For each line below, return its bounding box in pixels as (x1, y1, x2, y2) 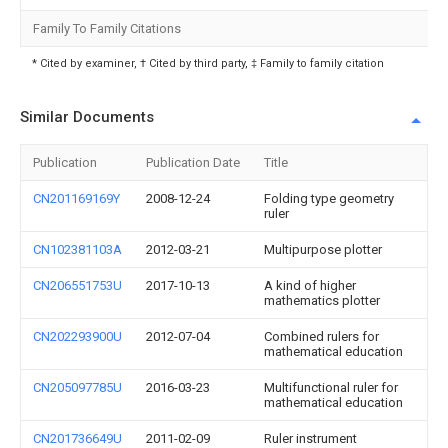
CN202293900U (33, 329, 122, 344)
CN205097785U (33, 380, 122, 395)
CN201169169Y (33, 191, 120, 206)
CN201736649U (33, 431, 122, 446)
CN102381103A (33, 242, 122, 257)
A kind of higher (264, 278, 356, 293)
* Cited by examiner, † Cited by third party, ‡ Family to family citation (32, 57, 384, 70)
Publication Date (146, 155, 240, 170)
